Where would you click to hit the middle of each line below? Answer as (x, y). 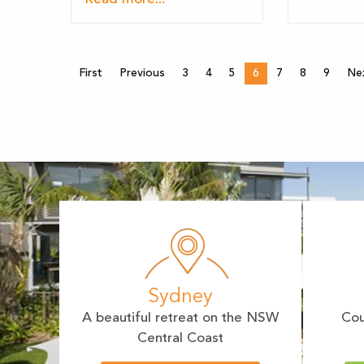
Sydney (180, 298)
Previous (142, 74)
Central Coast (180, 339)
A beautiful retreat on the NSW (180, 318)
